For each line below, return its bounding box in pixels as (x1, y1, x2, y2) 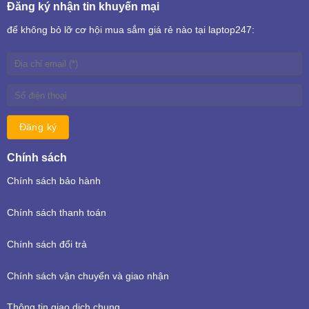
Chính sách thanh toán (6, 208, 106, 219)
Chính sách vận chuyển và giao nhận (6, 270, 169, 281)
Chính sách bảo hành (6, 176, 101, 187)
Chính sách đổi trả (6, 239, 87, 250)
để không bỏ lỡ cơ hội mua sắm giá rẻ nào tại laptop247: (6, 24, 255, 36)
